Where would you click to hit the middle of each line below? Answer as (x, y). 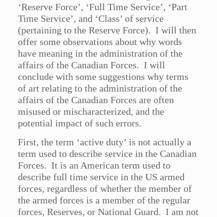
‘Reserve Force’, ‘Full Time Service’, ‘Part (103, 7)
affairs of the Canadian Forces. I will (92, 65)
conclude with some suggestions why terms (103, 77)
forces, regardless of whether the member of (105, 189)
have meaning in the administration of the (101, 54)
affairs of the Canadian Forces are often (96, 100)
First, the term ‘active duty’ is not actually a (105, 142)
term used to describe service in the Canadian (108, 154)
